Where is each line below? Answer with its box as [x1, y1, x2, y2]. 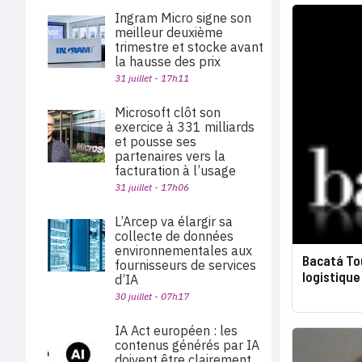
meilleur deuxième [115, 24, 223, 40]
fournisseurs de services [115, 257, 256, 273]
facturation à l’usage [115, 162, 236, 179]
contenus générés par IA [115, 337, 259, 353]
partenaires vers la [115, 148, 225, 164]
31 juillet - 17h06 [115, 181, 189, 193]
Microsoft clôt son [115, 104, 221, 120]
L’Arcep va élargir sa [115, 213, 233, 229]
